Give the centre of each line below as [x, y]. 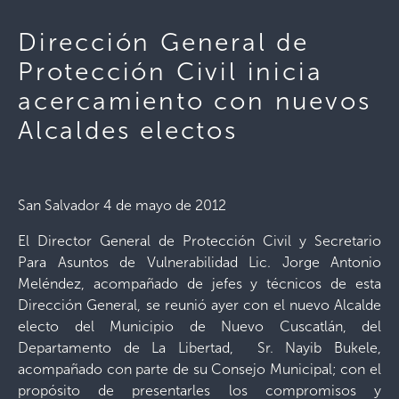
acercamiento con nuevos [195, 101]
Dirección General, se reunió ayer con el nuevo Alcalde [199, 305]
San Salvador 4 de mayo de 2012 [122, 205]
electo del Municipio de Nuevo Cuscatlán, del [199, 326]
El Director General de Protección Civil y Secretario [199, 241]
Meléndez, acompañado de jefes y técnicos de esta [199, 284]
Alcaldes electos [128, 130]
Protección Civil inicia [171, 72]
